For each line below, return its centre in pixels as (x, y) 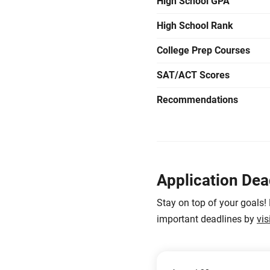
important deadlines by (207, 219)
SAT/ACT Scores (193, 75)
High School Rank (195, 26)
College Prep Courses (203, 50)
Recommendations (197, 100)
